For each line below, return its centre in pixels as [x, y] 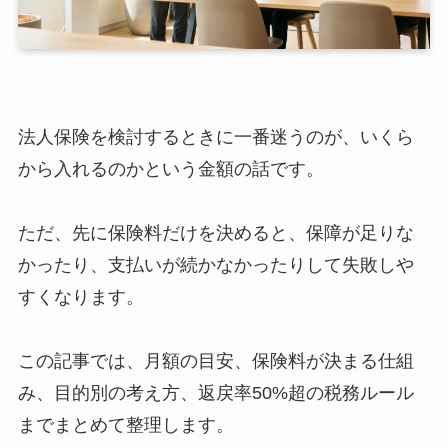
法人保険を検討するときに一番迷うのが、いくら [215, 137]
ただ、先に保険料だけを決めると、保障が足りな [215, 233]
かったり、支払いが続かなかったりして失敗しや [215, 265]
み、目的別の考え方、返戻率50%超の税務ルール [215, 393]
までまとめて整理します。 [125, 425]
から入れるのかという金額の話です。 [170, 169]
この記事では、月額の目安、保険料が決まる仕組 [215, 361]
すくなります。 [80, 297]
